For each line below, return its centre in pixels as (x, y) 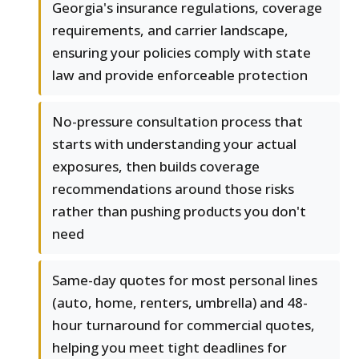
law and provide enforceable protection (180, 75)
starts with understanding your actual (174, 144)
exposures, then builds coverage (156, 167)
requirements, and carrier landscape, (170, 30)
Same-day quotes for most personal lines (185, 280)
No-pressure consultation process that (177, 122)
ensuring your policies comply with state (182, 53)
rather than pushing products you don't (179, 212)
